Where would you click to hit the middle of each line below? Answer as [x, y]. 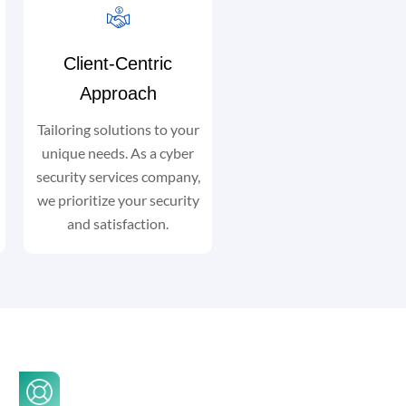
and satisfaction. [118, 223]
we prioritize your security [118, 200]
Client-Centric [118, 63]
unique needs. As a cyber [118, 153]
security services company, [118, 176]
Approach [118, 93]
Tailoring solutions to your [118, 129]
